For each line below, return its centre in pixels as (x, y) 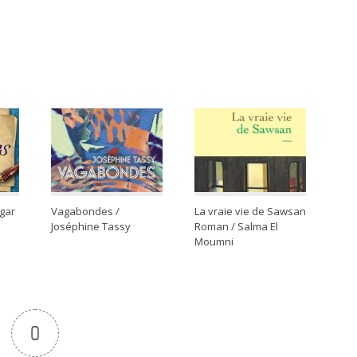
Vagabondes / (85, 212)
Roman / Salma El (236, 227)
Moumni (214, 242)
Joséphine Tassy (91, 227)
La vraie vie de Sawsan (250, 212)
